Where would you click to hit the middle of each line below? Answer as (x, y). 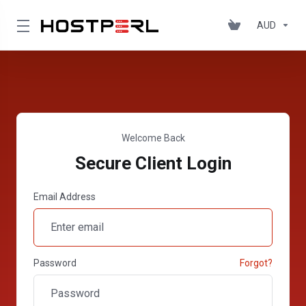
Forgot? (256, 263)
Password (55, 263)
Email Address (65, 196)
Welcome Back (153, 138)
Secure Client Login (153, 163)
